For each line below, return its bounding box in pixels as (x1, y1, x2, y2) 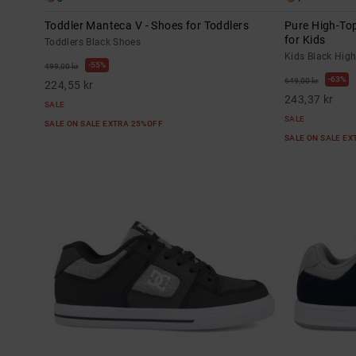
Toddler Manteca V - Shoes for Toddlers (44, 18, 249, 32)
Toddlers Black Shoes (44, 36, 141, 48)
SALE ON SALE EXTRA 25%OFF (44, 118, 165, 128)
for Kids (284, 33, 326, 46)
